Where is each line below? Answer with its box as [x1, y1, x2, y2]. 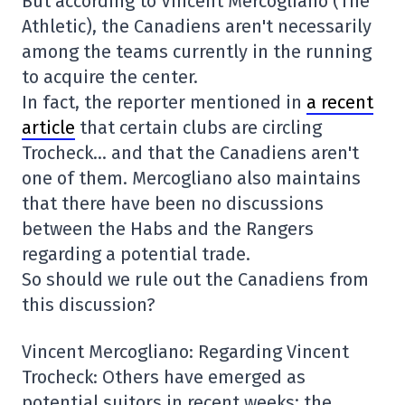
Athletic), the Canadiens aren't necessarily [22, 15, 372, 38]
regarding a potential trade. [22, 243, 250, 266]
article [22, 117, 75, 139]
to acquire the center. [22, 66, 198, 89]
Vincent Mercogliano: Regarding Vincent [22, 341, 349, 363]
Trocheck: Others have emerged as [22, 366, 306, 389]
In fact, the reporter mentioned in [22, 91, 306, 114]
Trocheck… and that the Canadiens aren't [22, 142, 359, 165]
